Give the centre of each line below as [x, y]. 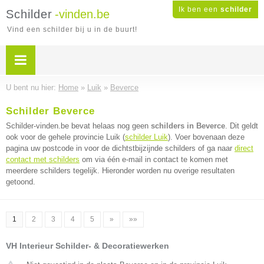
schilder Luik [146, 137]
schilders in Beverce [188, 126]
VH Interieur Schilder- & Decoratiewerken [88, 246]
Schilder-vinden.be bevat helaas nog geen [78, 126]
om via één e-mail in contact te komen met [154, 159]
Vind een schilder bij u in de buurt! [72, 29]
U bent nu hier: [32, 88]
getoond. [21, 182]
